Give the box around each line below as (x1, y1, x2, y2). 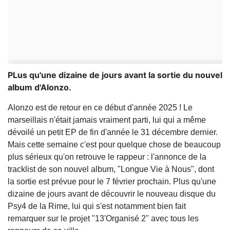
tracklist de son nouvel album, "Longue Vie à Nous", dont (8, 165, 214, 174)
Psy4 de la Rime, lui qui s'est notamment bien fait (8, 202, 186, 211)
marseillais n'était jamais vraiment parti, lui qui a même (8, 116, 206, 125)
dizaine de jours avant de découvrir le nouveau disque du (8, 189, 216, 199)
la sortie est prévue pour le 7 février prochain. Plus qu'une (8, 177, 216, 186)
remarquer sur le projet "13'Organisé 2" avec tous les (8, 214, 199, 223)
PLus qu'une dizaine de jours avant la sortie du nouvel (8, 70, 222, 81)
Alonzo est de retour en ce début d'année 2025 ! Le (8, 103, 193, 112)
